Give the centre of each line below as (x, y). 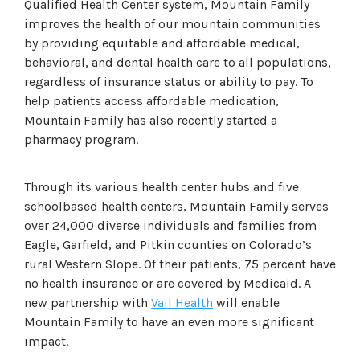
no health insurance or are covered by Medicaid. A (168, 283)
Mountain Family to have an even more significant (169, 321)
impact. (46, 341)
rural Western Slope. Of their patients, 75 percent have (180, 264)
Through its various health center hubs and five (162, 186)
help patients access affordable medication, (151, 100)
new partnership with (88, 302)
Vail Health (182, 302)
